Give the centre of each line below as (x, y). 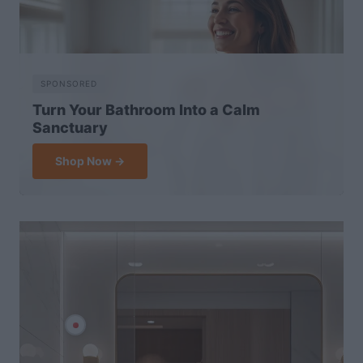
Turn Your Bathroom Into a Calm (146, 109)
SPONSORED (69, 83)
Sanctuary (70, 127)
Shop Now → (90, 160)
